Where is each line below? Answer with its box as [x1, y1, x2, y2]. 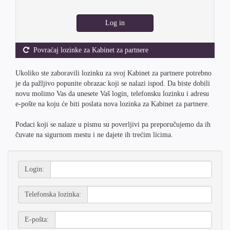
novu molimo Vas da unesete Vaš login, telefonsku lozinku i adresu [15, 90, 209, 98]
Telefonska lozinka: [25, 190, 81, 198]
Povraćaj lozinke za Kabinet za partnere [29, 46, 148, 54]
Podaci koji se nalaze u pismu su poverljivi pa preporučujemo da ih [15, 121, 210, 128]
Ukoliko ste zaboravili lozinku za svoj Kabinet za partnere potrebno [15, 69, 212, 77]
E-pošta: [25, 216, 49, 223]
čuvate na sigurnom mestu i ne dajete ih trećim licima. [15, 131, 173, 139]
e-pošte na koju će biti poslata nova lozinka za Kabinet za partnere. [15, 100, 209, 108]
